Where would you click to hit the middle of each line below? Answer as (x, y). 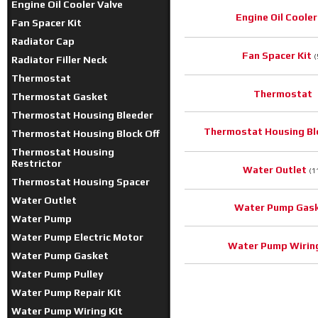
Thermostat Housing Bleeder (82, 115)
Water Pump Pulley (57, 274)
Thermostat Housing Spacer (81, 182)
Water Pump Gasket (60, 256)
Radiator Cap (43, 41)
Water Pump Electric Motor (77, 237)
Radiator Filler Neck (59, 60)
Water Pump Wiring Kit (67, 311)
